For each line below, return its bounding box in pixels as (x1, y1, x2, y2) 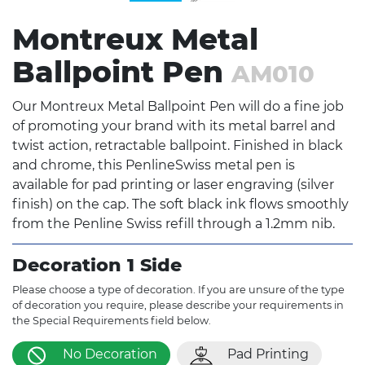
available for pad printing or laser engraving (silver (12, 177, 334, 193)
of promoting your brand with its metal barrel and (12, 118, 336, 134)
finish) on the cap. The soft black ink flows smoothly (12, 196, 349, 213)
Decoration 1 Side (12, 253, 182, 277)
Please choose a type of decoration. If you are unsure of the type (12, 284, 345, 297)
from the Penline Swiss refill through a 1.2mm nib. (12, 216, 335, 232)
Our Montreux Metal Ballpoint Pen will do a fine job (12, 99, 344, 115)
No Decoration (63, 346, 157, 363)
